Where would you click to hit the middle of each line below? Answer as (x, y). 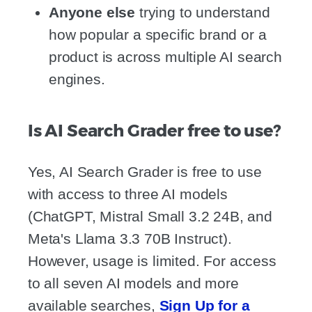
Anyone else (92, 13)
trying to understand (203, 13)
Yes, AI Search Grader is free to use (145, 172)
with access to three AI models (128, 194)
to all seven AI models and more (133, 283)
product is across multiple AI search (165, 57)
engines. (77, 79)
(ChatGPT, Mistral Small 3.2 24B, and (150, 217)
